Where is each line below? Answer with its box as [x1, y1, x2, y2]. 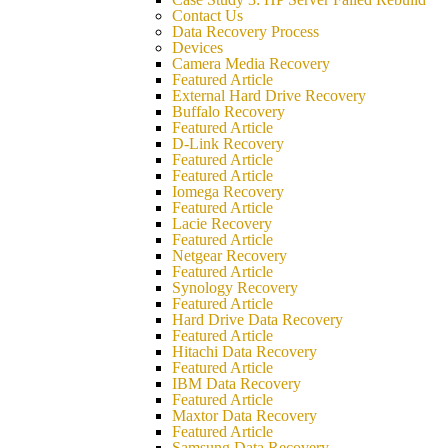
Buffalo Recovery [172, 103, 285, 120]
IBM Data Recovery [172, 375, 301, 392]
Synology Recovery [172, 279, 298, 296]
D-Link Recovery [172, 135, 284, 152]
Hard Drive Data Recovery [172, 311, 343, 328]
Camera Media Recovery [172, 55, 330, 72]
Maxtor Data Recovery [172, 407, 317, 424]
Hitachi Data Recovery [172, 343, 317, 360]
